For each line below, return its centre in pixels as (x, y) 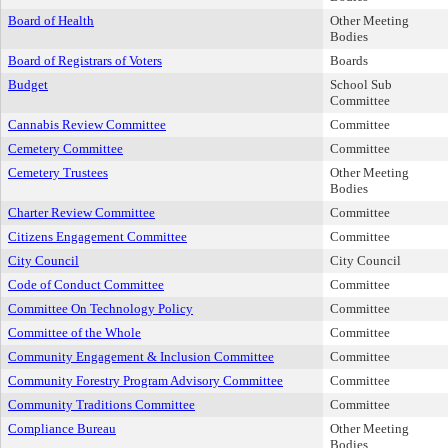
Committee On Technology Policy (100, 308)
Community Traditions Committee (101, 404)
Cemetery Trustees (58, 172)
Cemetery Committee (65, 148)
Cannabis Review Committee (87, 124)
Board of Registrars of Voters (85, 60)
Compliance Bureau (62, 428)
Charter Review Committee (81, 212)
